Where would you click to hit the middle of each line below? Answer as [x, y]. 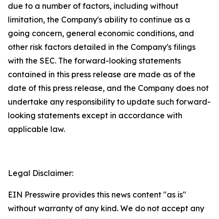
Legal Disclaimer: [41, 173]
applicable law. [36, 129]
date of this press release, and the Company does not [108, 88]
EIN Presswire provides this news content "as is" [97, 194]
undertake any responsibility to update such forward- [109, 101]
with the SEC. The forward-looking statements [94, 60]
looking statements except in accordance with [95, 115]
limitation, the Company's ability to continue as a [99, 19]
